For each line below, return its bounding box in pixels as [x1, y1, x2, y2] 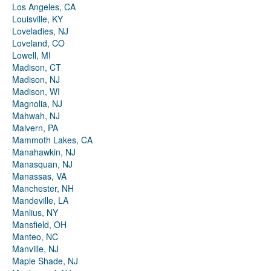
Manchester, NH [12, 182, 74, 195]
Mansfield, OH [12, 218, 67, 231]
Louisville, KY [12, 13, 63, 25]
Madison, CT [12, 61, 61, 74]
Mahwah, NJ [12, 109, 60, 122]
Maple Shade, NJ [12, 255, 78, 267]
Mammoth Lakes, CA [12, 134, 93, 146]
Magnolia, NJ [12, 97, 62, 110]
